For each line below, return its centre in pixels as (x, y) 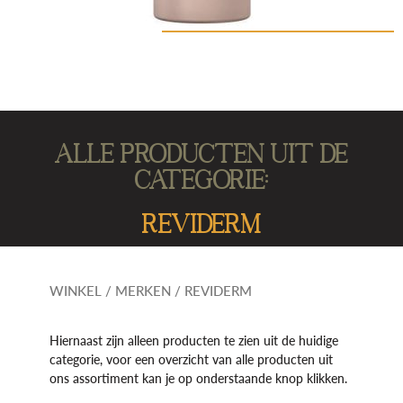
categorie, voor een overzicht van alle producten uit (191, 360)
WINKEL (75, 291)
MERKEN (143, 291)
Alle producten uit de (201, 153)
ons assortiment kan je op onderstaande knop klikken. (198, 379)
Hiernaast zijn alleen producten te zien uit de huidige (193, 341)
